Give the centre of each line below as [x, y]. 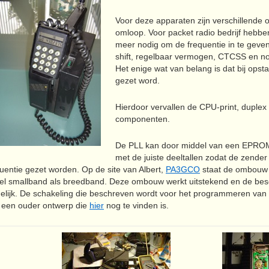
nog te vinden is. [136, 205]
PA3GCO [183, 169]
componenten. [143, 119]
